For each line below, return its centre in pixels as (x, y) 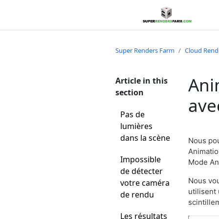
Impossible (141, 159)
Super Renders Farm (145, 50)
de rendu (137, 195)
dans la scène (145, 138)
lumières (136, 126)
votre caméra (145, 183)
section (130, 92)
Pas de (132, 114)
